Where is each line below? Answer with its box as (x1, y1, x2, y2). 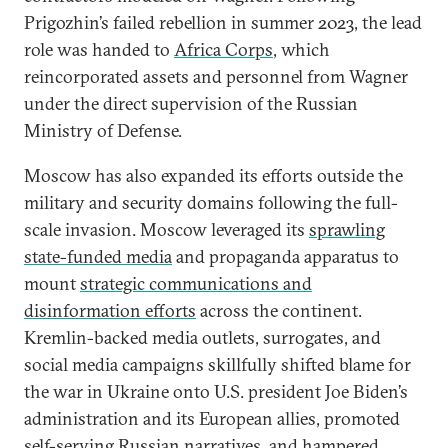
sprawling (309, 218, 385, 241)
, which (273, 38, 330, 61)
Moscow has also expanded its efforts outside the (24, 164, 403, 187)
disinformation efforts (24, 299, 196, 322)
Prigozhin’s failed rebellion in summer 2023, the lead (24, 11, 422, 34)
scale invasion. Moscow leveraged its (24, 218, 309, 241)
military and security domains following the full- (24, 191, 398, 214)
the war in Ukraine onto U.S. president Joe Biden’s (24, 380, 408, 403)
